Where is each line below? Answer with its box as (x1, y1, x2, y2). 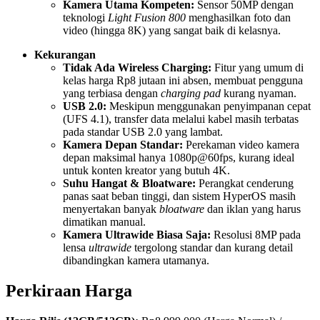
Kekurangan (34, 49, 96, 61)
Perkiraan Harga (6, 281, 132, 301)
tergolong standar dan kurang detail (131, 241, 293, 254)
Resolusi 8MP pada (211, 229, 301, 241)
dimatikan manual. (63, 216, 146, 229)
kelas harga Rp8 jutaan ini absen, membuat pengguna (63, 74, 303, 87)
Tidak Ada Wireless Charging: (63, 61, 211, 74)
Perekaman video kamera (183, 139, 299, 151)
